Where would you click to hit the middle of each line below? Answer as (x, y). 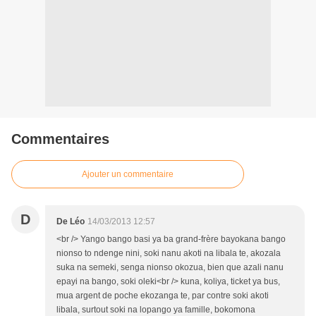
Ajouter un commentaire (128, 175)
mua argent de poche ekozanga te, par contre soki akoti (163, 296)
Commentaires (60, 139)
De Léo (71, 222)
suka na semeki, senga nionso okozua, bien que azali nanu (170, 268)
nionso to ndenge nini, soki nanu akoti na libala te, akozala (169, 254)
